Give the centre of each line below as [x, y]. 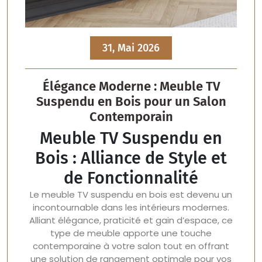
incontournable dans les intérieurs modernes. [131, 207]
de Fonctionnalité [131, 178]
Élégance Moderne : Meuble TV [131, 86]
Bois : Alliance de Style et [131, 158]
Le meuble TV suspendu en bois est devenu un [131, 194]
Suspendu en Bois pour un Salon [131, 101]
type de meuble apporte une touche [131, 233]
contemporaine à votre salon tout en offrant [131, 246]
